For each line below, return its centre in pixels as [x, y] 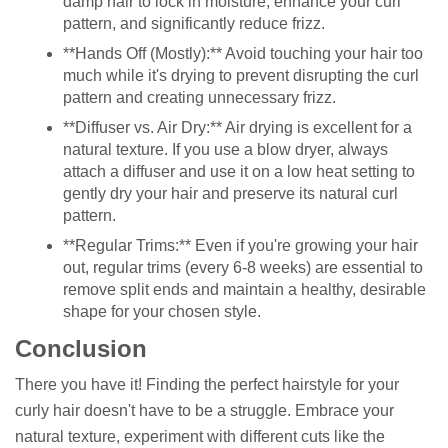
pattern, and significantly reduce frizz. [194, 24]
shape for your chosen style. [162, 312]
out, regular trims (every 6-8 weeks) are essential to [243, 268]
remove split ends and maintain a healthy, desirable [244, 290]
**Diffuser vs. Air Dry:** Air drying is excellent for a [237, 128]
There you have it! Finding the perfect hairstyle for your [207, 384]
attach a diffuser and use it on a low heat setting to [239, 172]
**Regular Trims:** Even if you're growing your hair [240, 246]
